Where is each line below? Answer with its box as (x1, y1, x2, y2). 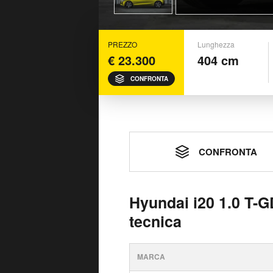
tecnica (129, 210, 182, 232)
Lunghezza (197, 39, 235, 49)
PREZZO (108, 39, 137, 49)
